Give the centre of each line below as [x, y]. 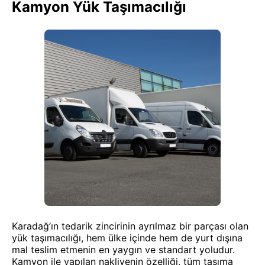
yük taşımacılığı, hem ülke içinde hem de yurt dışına [127, 238]
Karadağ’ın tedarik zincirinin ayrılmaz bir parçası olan [130, 226]
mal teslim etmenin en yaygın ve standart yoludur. [123, 250]
